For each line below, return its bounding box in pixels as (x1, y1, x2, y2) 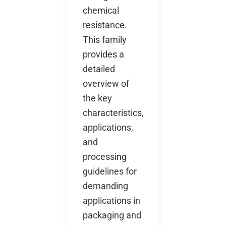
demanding (83, 181, 128, 191)
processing (83, 151, 127, 162)
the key (83, 93, 112, 103)
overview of (83, 78, 129, 89)
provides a (83, 49, 124, 60)
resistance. (83, 20, 127, 30)
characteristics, (83, 107, 144, 118)
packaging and (83, 210, 141, 220)
